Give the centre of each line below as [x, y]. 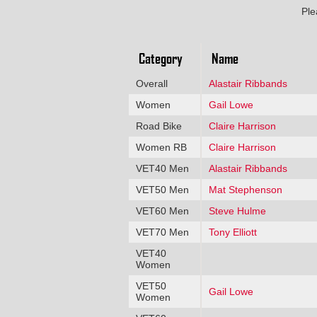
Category [160, 58]
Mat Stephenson [245, 189]
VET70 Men [162, 232]
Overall [151, 83]
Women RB [161, 147]
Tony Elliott [232, 232]
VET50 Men [162, 189]
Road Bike [158, 126]
